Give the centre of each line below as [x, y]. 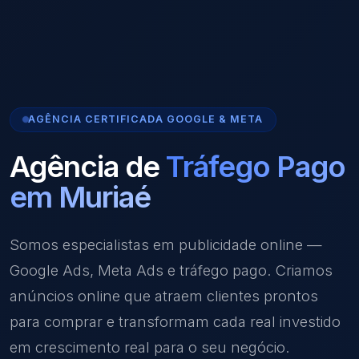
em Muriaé [80, 196]
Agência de [88, 166]
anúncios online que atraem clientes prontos [164, 295]
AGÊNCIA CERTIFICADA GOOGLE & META [145, 119]
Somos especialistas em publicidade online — [166, 244]
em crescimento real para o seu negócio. [150, 347]
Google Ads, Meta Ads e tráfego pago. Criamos [171, 270]
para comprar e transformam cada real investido [175, 321]
